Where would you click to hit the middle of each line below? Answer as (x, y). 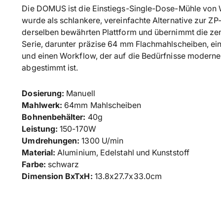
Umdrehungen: (51, 141)
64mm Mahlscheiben (102, 105)
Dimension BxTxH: (58, 176)
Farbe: (35, 165)
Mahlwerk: (42, 105)
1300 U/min (102, 141)
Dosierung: (44, 93)
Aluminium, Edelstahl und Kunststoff (122, 153)
